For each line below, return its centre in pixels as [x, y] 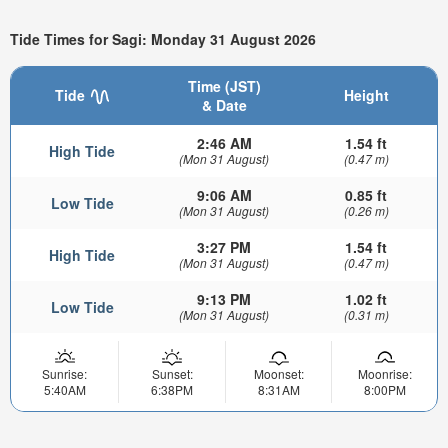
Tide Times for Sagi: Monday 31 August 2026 [163, 39]
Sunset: [172, 373]
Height [366, 95]
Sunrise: [64, 373]
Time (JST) [224, 86]
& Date [224, 105]
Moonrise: [384, 373]
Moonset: [278, 373]
